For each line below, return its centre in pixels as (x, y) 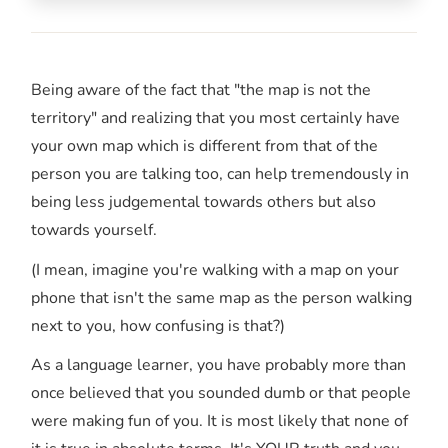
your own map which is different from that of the (204, 146)
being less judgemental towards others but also (203, 202)
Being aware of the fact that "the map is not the (201, 90)
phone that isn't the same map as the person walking (221, 297)
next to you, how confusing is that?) (158, 325)
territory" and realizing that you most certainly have (215, 118)
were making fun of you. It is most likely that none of (219, 420)
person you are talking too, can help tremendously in (220, 174)
